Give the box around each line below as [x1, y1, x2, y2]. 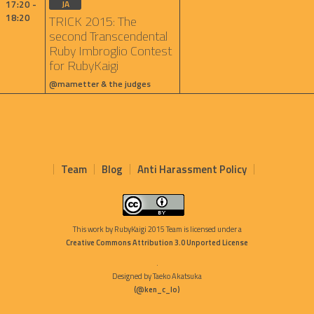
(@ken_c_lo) [134, 284, 180, 295]
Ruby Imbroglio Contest [49, 41, 172, 60]
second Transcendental [49, 27, 168, 46]
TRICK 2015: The [49, 12, 137, 31]
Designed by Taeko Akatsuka [112, 271, 202, 282]
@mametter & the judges [49, 77, 151, 90]
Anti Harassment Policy [137, 161, 247, 177]
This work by [72, 224, 114, 235]
